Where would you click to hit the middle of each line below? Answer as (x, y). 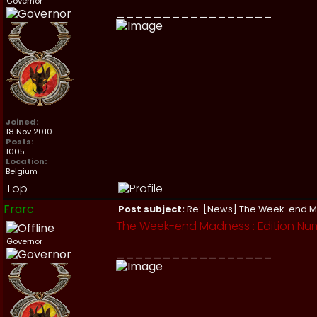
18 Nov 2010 (29, 132)
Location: (26, 161)
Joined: (22, 122)
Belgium (22, 171)
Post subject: (151, 209)
